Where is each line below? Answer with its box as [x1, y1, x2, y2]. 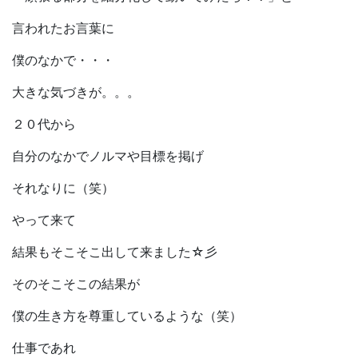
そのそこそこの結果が [12, 276, 140, 292]
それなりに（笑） [12, 180, 114, 197]
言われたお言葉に [12, 20, 114, 37]
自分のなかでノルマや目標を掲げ [12, 148, 204, 165]
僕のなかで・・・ [12, 52, 114, 69]
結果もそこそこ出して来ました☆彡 [12, 244, 217, 261]
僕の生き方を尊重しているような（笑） [12, 308, 242, 324]
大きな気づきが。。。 [12, 84, 140, 101]
